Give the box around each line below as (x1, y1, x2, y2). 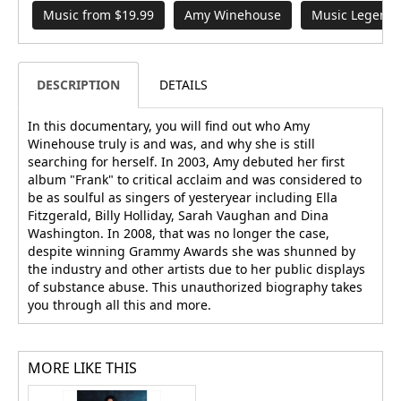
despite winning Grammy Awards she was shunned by (28, 243, 355, 260)
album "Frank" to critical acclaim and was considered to (28, 171, 362, 189)
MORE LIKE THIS (28, 358, 137, 379)
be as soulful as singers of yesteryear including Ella (28, 189, 337, 207)
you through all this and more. (28, 296, 211, 314)
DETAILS (159, 76, 208, 94)
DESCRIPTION (37, 76, 120, 94)
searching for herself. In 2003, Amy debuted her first (28, 153, 345, 171)
